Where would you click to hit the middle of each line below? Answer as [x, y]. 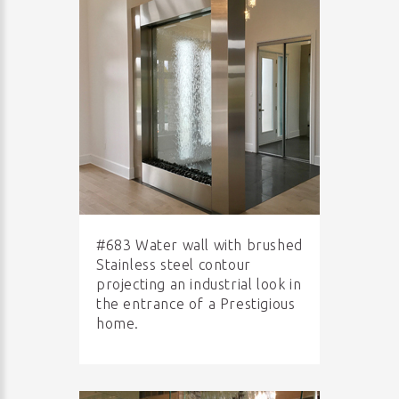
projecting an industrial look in [199, 284]
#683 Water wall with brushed [199, 245]
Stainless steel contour [174, 265]
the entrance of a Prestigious [196, 304]
